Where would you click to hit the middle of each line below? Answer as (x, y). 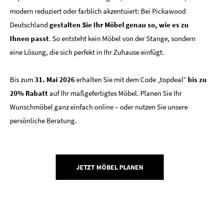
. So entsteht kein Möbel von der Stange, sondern (122, 38)
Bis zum (22, 79)
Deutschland (30, 24)
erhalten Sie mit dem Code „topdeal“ (131, 79)
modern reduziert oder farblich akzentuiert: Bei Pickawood (98, 11)
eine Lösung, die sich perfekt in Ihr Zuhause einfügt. (87, 52)
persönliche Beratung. (43, 120)
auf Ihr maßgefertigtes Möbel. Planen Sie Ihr (116, 93)
